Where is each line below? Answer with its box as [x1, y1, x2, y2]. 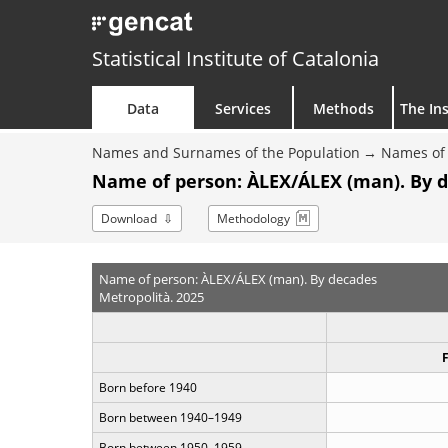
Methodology [217, 210, 290, 227]
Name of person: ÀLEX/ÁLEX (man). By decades [98, 269, 377, 288]
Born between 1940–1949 [99, 409, 242, 426]
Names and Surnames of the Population [92, 143, 360, 162]
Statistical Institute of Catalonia [92, 45, 379, 72]
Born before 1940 [99, 379, 197, 396]
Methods [312, 99, 374, 118]
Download [101, 210, 157, 227]
